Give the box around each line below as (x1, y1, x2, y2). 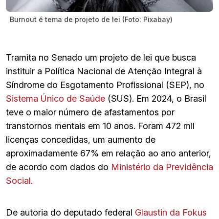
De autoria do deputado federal (6, 207, 135, 218)
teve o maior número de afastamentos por (6, 107, 175, 117)
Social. (6, 175, 35, 186)
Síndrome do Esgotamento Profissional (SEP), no (6, 79, 204, 90)
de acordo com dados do (6, 161, 111, 172)
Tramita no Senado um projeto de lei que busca (6, 52, 196, 63)
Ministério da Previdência (111, 161, 213, 172)
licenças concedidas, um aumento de (6, 134, 155, 145)
